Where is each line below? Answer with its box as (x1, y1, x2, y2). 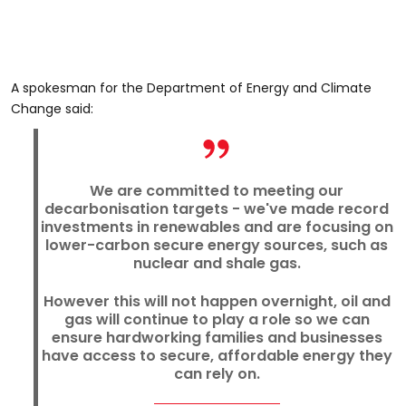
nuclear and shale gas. (132, 253, 301, 274)
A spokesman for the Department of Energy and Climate (11, 79, 372, 97)
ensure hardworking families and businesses (51, 327, 382, 348)
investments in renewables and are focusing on (40, 217, 393, 237)
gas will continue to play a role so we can (63, 309, 370, 330)
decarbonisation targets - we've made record (44, 198, 389, 219)
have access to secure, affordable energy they (41, 345, 392, 366)
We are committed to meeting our (90, 180, 343, 201)
